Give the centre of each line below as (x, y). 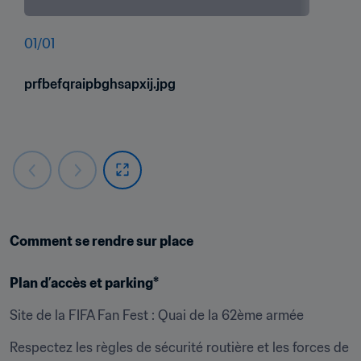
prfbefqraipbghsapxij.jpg (100, 83)
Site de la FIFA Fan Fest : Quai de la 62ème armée (157, 315)
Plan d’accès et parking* (84, 282)
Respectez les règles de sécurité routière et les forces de (179, 347)
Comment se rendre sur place (102, 241)
